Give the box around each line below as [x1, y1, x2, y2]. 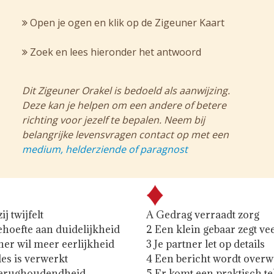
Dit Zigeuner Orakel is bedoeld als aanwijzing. [21, 84, 230, 98]
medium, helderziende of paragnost [21, 143, 188, 157]
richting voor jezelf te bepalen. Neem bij [21, 113, 205, 127]
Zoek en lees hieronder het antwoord [27, 45, 201, 59]
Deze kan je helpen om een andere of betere [21, 98, 226, 113]
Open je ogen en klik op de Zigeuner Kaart [27, 16, 224, 30]
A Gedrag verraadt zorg [146, 208, 260, 222]
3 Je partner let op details [146, 237, 265, 251]
